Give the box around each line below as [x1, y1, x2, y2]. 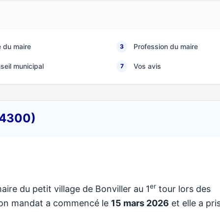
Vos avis [134, 62, 161, 70]
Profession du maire [134, 42, 198, 51]
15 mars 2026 [111, 198, 169, 208]
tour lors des [156, 184, 211, 194]
